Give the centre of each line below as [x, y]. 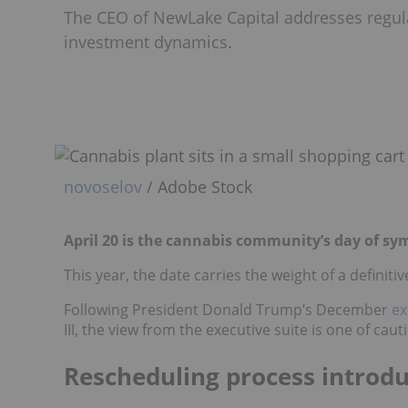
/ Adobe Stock [197, 186]
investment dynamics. [148, 42]
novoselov [103, 186]
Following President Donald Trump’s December [228, 309]
